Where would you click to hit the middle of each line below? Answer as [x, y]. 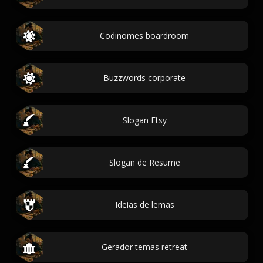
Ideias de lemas [144, 205]
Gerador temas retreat [144, 247]
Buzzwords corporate [144, 78]
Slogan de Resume [144, 162]
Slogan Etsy [144, 120]
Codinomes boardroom [144, 36]
